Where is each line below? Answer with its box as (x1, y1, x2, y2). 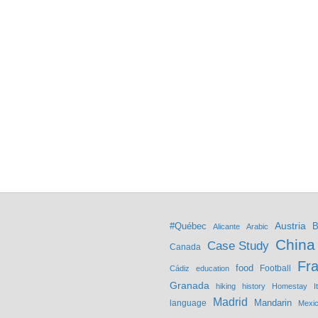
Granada (170, 280, 209, 292)
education (196, 264, 229, 273)
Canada (170, 243, 201, 252)
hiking (216, 282, 236, 291)
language (170, 298, 207, 309)
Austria (275, 220, 306, 232)
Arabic (246, 222, 268, 231)
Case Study (207, 239, 269, 253)
